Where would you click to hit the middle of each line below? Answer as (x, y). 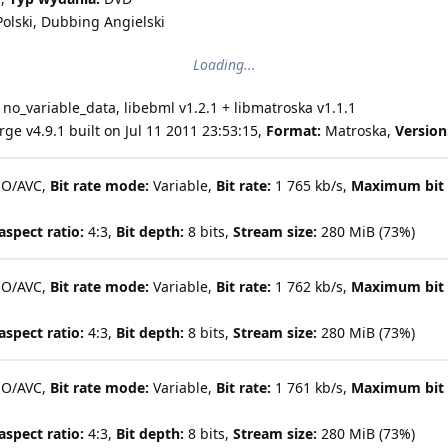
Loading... (224, 65)
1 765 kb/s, (311, 186)
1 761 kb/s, (311, 388)
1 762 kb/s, (311, 287)
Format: (293, 131)
